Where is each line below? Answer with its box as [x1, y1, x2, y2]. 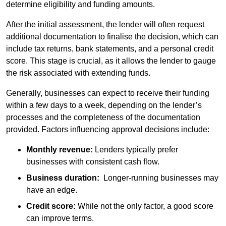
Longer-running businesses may [99, 174, 218, 183]
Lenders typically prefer [93, 145, 178, 154]
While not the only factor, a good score [76, 202, 213, 211]
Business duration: [26, 174, 99, 183]
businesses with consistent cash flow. [26, 157, 159, 166]
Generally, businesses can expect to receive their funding [6, 89, 209, 98]
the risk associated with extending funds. [6, 69, 150, 78]
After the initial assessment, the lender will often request [6, 20, 204, 29]
